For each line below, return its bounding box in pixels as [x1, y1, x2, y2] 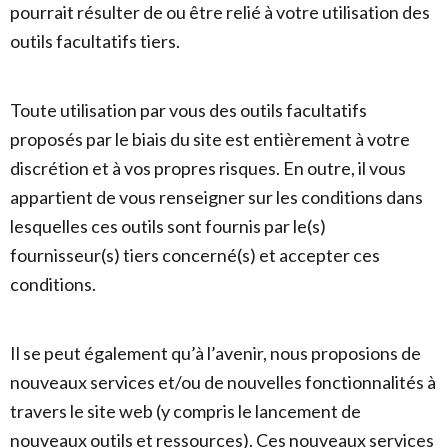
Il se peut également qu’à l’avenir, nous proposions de [10, 342, 421, 364]
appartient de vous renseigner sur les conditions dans [10, 186, 423, 208]
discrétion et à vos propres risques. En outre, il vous [10, 157, 406, 179]
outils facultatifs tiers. [10, 30, 180, 52]
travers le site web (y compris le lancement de [10, 400, 361, 422]
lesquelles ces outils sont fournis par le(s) [10, 215, 326, 237]
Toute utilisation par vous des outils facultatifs [10, 99, 367, 121]
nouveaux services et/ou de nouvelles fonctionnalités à [10, 371, 436, 393]
